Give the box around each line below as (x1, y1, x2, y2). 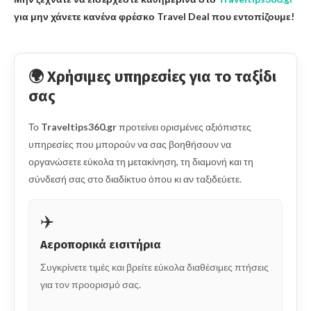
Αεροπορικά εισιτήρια (40, 237, 161, 252)
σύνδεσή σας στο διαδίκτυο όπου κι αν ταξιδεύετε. (28, 172, 242, 185)
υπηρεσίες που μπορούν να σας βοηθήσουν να (28, 137, 231, 150)
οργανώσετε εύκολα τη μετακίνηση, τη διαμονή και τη (28, 155, 253, 167)
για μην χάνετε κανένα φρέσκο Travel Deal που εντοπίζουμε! (14, 10, 294, 22)
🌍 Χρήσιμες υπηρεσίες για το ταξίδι (28, 67, 276, 86)
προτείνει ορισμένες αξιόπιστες (117, 120, 251, 133)
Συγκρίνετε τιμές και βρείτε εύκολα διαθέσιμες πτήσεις (40, 260, 269, 273)
